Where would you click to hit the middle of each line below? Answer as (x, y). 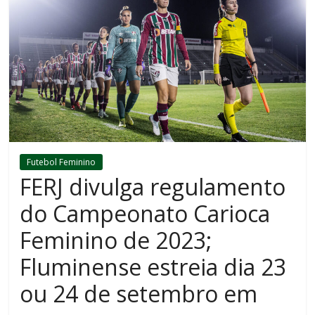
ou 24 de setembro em (139, 294)
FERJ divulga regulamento (153, 187)
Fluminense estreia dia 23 (153, 267)
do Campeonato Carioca (145, 214)
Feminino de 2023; (116, 240)
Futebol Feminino (62, 162)
